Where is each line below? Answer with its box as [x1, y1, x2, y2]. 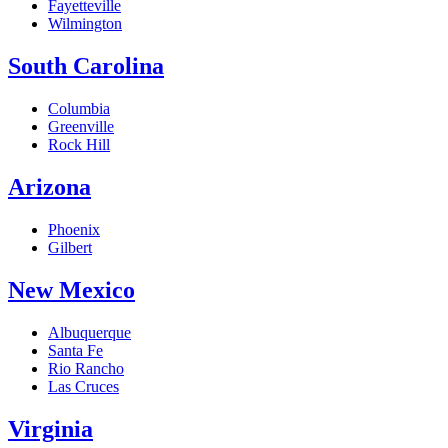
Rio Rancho [48, 359, 124, 377]
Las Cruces [48, 377, 119, 395]
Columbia [48, 100, 110, 118]
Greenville [48, 118, 114, 136]
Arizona [8, 174, 91, 201]
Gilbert [48, 238, 92, 256]
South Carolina [8, 53, 164, 80]
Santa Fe [48, 341, 103, 359]
